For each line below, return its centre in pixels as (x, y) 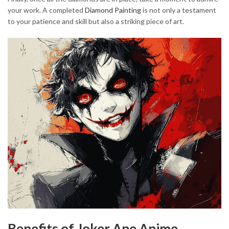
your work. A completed (46, 10)
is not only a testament (179, 10)
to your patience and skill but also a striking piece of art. (96, 21)
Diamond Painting (113, 10)
